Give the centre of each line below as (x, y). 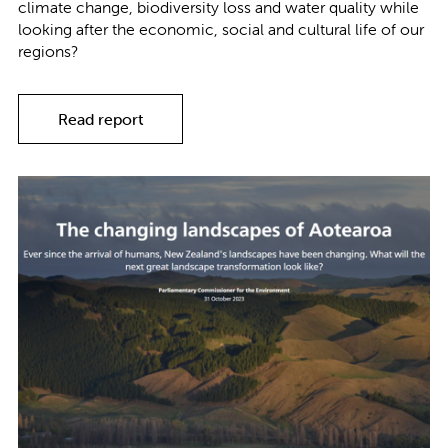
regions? (48, 51)
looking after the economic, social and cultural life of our (221, 29)
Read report (100, 119)
